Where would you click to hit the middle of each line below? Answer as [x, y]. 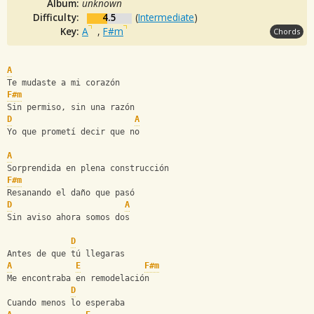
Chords [287, 31]
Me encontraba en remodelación [78, 279]
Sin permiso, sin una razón [71, 108]
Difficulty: [57, 17]
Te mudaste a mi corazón [66, 83]
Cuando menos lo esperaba [68, 303]
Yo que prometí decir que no [73, 132]
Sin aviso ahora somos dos [68, 218]
